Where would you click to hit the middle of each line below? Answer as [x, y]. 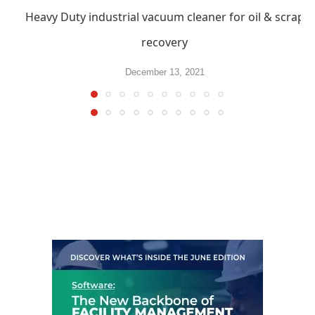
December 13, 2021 [165, 72]
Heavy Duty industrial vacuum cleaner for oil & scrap [165, 17]
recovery [165, 42]
